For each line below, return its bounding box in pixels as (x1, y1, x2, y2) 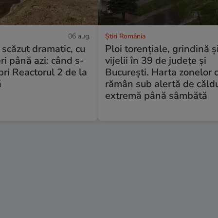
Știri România (105, 31, 146, 41)
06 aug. (68, 31, 91, 41)
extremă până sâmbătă (105, 89, 208, 102)
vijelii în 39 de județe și (105, 54, 207, 67)
